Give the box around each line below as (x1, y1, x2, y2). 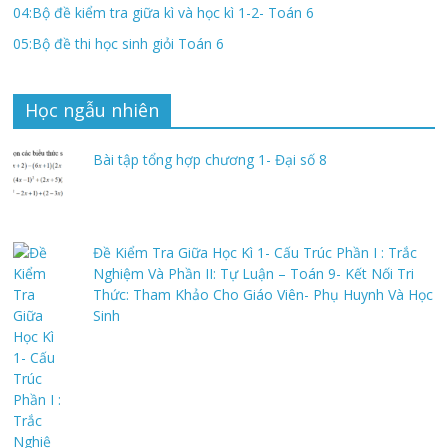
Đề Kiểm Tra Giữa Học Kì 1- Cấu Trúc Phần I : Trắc (93, 243, 418, 263)
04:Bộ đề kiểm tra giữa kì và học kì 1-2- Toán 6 (13, 3, 315, 23)
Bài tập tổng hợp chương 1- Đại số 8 (93, 150, 328, 170)
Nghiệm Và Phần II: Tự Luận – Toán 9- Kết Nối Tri (93, 264, 415, 284)
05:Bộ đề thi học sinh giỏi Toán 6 (13, 34, 225, 54)
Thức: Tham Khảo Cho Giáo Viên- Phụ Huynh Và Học (93, 285, 434, 305)
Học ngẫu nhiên (25, 98, 160, 123)
